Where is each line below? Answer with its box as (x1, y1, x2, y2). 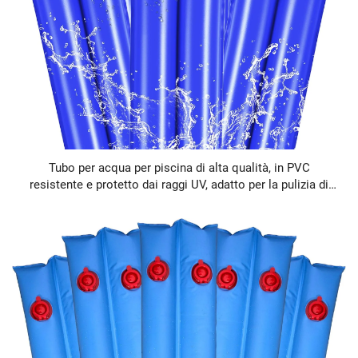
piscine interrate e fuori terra (103, 193, 255, 209)
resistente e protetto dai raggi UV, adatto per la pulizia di (30, 177, 328, 192)
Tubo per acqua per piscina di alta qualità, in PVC (48, 160, 310, 175)
